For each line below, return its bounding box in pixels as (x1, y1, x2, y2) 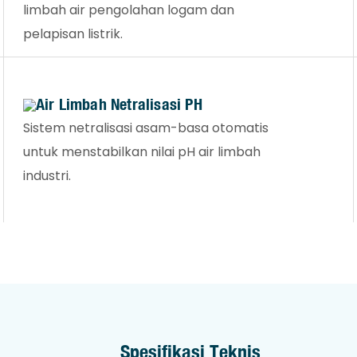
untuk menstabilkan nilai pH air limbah (22, 142, 261, 161)
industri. (22, 166, 71, 185)
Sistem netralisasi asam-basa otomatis (22, 118, 269, 137)
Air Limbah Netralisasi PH (35, 93, 202, 114)
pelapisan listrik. (22, 24, 123, 43)
